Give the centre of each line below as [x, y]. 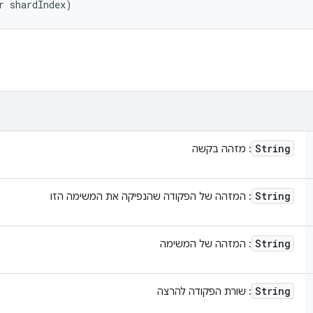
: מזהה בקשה [222, 149]
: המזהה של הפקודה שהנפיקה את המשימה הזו [151, 196]
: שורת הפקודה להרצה [204, 291]
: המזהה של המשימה [206, 244]
